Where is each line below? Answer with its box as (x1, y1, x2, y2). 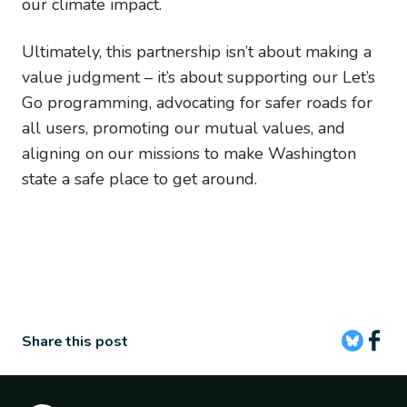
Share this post (22, 332, 128, 352)
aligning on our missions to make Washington (22, 143, 356, 165)
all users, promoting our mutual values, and (22, 117, 345, 140)
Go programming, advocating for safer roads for (22, 92, 372, 114)
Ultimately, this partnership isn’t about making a (22, 41, 372, 64)
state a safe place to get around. (22, 168, 262, 191)
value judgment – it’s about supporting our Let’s (22, 66, 375, 89)
